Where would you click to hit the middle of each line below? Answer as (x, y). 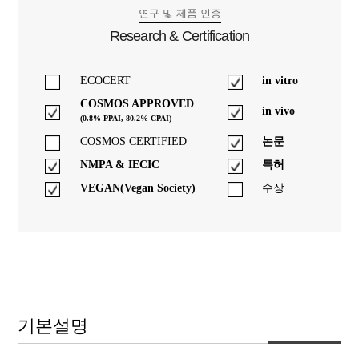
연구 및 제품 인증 (179, 13)
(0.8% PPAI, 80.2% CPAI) (126, 119)
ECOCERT (106, 81)
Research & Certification (179, 36)
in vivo (279, 111)
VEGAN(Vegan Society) (138, 188)
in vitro (280, 81)
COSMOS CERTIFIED (134, 142)
